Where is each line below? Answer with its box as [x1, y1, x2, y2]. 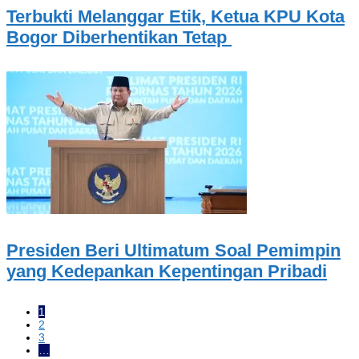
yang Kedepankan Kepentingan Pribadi [6, 261, 327, 282]
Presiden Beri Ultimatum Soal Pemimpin [6, 240, 341, 261]
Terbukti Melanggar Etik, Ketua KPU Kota [6, 6, 345, 26]
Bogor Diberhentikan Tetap [6, 26, 232, 47]
